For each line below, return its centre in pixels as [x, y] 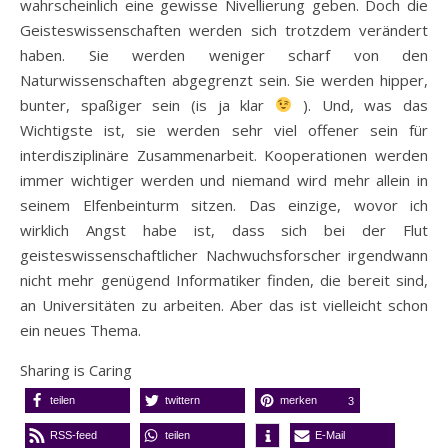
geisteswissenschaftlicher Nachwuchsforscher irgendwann [224, 254]
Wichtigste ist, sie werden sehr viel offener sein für [224, 129]
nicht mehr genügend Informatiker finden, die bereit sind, [224, 279]
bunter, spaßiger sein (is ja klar [148, 104]
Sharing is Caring [76, 369]
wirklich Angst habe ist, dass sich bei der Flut [224, 229]
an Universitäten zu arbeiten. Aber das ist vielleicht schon [224, 304]
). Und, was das [360, 104]
